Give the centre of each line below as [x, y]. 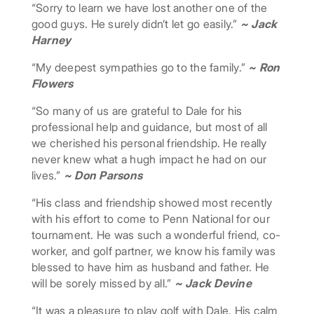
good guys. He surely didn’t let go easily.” [136, 24]
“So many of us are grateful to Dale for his [137, 111]
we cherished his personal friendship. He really [149, 143]
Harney [51, 40]
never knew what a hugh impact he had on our [149, 159]
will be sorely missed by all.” [103, 284]
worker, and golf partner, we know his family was [153, 251]
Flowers [52, 84]
